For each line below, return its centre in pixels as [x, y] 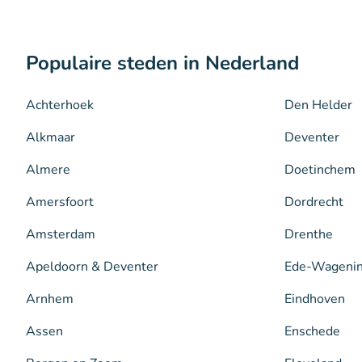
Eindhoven [315, 299]
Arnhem [50, 299]
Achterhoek [60, 105]
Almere [48, 170]
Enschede [312, 331]
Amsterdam [61, 234]
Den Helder [318, 105]
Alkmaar [51, 137]
